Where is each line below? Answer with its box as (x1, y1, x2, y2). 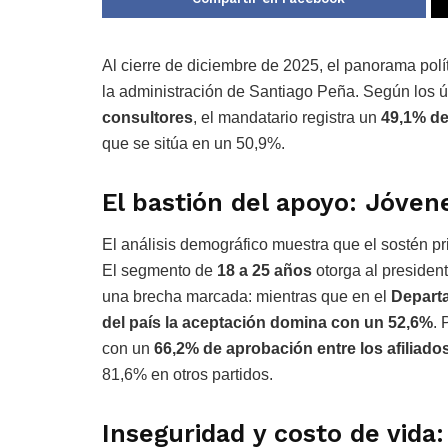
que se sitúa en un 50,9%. (102, 134, 285, 152)
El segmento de (102, 262, 217, 280)
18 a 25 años (217, 262, 312, 280)
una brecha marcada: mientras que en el (102, 288, 391, 306)
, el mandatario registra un (193, 108, 381, 126)
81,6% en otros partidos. (102, 366, 273, 384)
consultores (102, 108, 193, 126)
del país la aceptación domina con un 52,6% (102, 314, 433, 332)
